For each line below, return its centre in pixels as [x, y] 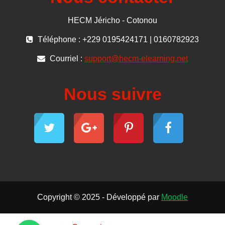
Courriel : [66, 59]
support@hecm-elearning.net [136, 59]
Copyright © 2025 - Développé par [99, 197]
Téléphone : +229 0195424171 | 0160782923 [117, 40]
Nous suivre [113, 94]
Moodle [175, 197]
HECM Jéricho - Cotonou [113, 21]
